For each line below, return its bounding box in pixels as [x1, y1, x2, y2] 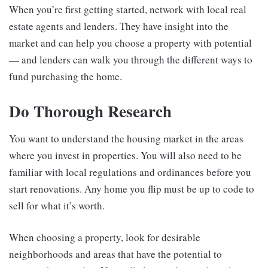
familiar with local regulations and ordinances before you [9, 165, 251, 179]
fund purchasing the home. [9, 69, 122, 84]
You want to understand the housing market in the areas [9, 131, 243, 145]
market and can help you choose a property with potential [9, 36, 252, 50]
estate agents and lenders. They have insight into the [9, 19, 229, 33]
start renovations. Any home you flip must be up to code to [9, 181, 254, 196]
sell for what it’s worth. [9, 198, 105, 212]
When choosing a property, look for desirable [9, 230, 200, 244]
